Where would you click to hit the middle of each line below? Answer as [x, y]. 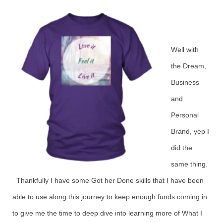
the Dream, [189, 66]
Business [185, 82]
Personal [185, 115]
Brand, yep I [190, 131]
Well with [185, 50]
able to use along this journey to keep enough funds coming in [110, 197]
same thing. [189, 164]
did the [182, 148]
